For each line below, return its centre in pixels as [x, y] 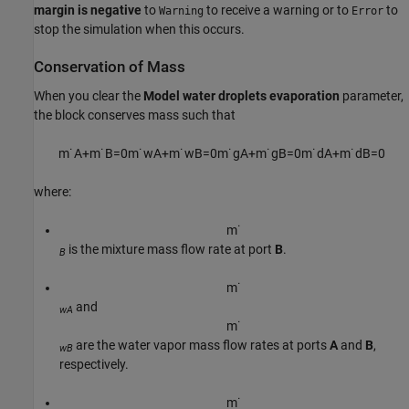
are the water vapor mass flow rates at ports [201, 345]
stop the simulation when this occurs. [139, 30]
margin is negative [88, 10]
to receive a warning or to [278, 10]
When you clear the [89, 95]
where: [52, 191]
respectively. [94, 364]
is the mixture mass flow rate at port [170, 249]
